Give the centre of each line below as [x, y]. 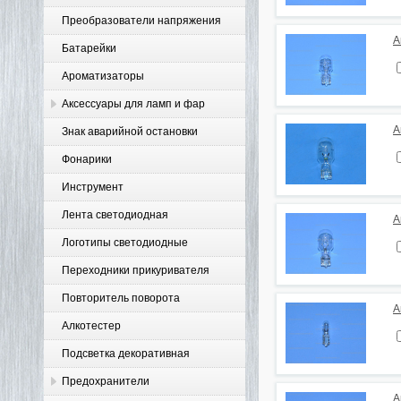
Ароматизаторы [103, 76]
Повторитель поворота [121, 298]
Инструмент [93, 187]
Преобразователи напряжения [141, 21]
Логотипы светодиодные [125, 243]
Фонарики [87, 159]
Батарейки [89, 48]
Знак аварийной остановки [130, 132]
